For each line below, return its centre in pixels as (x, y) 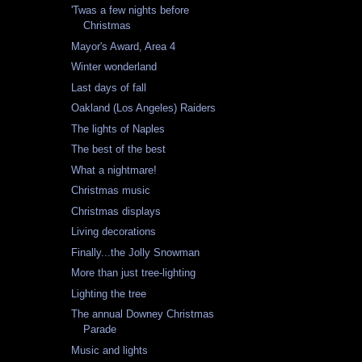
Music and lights (110, 350)
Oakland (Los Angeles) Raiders (144, 108)
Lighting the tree (109, 293)
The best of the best (119, 149)
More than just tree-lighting (134, 273)
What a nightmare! (114, 170)
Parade (100, 330)
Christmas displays (116, 211)
